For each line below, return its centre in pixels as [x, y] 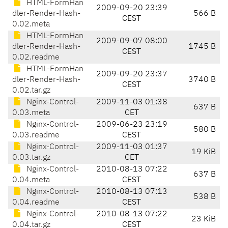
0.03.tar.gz [31, 158]
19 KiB [204, 152]
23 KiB [204, 220]
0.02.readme [36, 58]
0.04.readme [36, 203]
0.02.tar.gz [31, 91]
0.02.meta [31, 25]
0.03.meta [31, 113]
